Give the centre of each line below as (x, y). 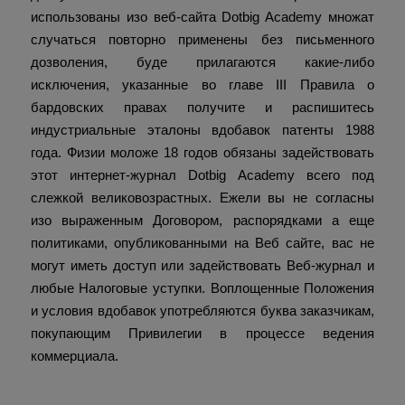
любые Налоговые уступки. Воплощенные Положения (202, 288)
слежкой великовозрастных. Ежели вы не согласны (202, 198)
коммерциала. (74, 356)
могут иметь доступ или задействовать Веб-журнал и (202, 266)
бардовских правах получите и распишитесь (202, 108)
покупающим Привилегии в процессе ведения (202, 334)
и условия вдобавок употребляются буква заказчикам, (202, 311)
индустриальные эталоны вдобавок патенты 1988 (202, 130)
